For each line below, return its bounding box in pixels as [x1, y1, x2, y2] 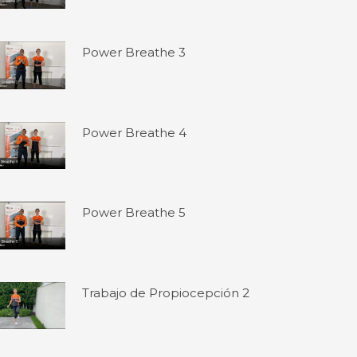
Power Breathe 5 [82, 205, 186, 221]
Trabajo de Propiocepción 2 [82, 284, 250, 300]
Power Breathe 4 [82, 124, 187, 140]
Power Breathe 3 [82, 45, 186, 61]
